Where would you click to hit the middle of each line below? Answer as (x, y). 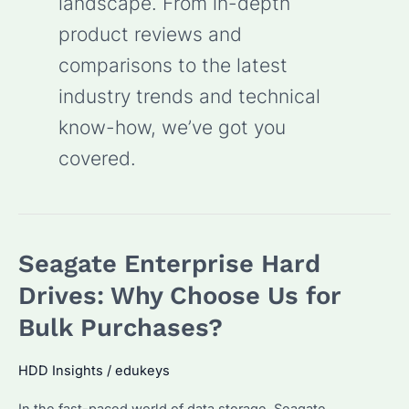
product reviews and (150, 34)
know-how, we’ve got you (172, 127)
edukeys (142, 371)
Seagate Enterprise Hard (169, 263)
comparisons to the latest (173, 65)
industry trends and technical (189, 96)
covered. (97, 158)
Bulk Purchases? (121, 327)
